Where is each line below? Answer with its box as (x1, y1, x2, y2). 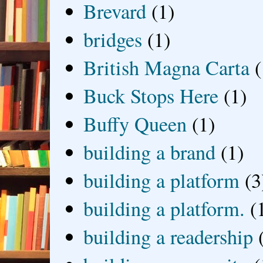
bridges (83, 26, 143, 53)
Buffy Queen (83, 110, 187, 138)
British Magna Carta (83, 54, 250, 82)
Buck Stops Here (83, 82, 219, 110)
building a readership (83, 223, 254, 251)
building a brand (83, 139, 216, 166)
